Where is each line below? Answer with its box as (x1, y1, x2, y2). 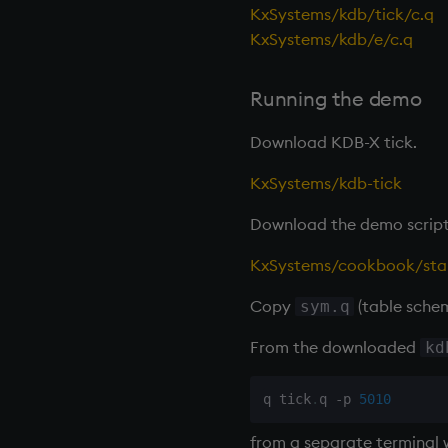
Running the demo (250, 85, 422, 111)
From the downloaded (250, 336, 420, 357)
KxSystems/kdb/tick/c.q (250, 3, 434, 24)
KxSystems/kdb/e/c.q (250, 28, 413, 49)
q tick (262, 391, 311, 408)
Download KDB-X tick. (250, 131, 417, 152)
